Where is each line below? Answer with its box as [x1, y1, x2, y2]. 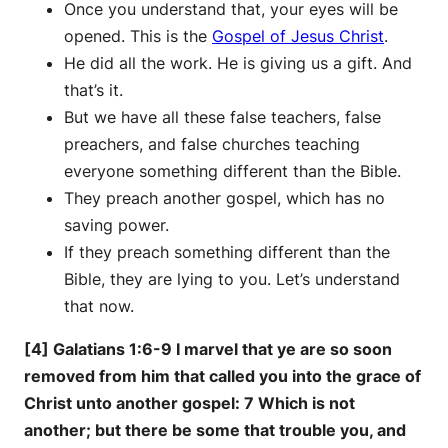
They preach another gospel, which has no [64, 187, 385, 208]
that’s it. [64, 79, 123, 100]
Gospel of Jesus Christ [212, 25, 384, 46]
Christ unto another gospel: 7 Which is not [24, 392, 355, 413]
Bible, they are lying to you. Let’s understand [64, 268, 400, 289]
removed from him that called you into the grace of [24, 365, 421, 386]
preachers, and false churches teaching [64, 133, 360, 154]
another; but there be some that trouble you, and [24, 419, 406, 440]
